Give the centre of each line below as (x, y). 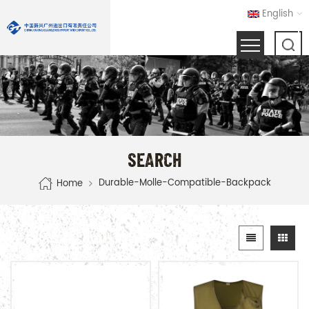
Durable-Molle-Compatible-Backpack (185, 183)
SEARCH (154, 159)
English (278, 14)
